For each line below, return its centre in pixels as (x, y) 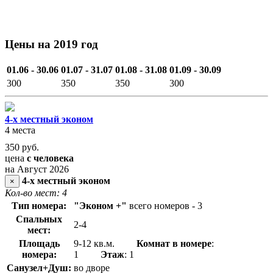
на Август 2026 (37, 169)
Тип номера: (39, 206)
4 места (20, 130)
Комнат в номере (174, 244)
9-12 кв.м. (105, 244)
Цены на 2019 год (51, 44)
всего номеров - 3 (166, 206)
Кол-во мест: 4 (36, 193)
